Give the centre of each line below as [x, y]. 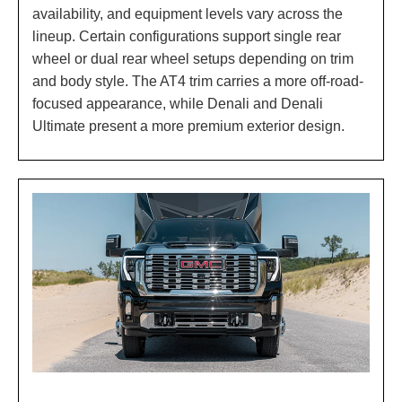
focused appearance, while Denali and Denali [178, 104]
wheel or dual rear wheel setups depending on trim [193, 59]
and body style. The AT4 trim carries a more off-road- [198, 82]
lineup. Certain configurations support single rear [187, 37]
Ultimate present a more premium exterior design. [188, 127]
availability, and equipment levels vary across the [188, 14]
